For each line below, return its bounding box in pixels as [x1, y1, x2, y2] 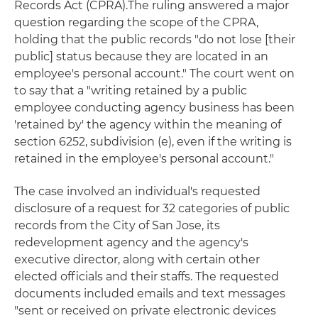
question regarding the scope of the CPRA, [14, 16, 258, 29]
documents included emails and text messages [14, 287, 285, 300]
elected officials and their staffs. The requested [14, 270, 279, 283]
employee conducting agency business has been [14, 101, 295, 114]
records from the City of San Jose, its [14, 219, 220, 232]
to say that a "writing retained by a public [14, 84, 247, 97]
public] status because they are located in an [14, 50, 268, 63]
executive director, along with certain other [14, 253, 260, 266]
